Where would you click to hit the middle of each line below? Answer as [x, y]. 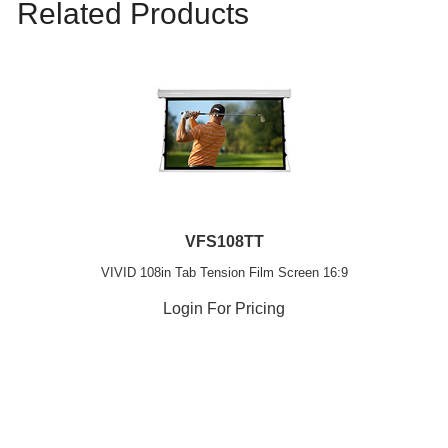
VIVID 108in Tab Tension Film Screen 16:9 [224, 272]
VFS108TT [224, 241]
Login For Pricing [224, 308]
